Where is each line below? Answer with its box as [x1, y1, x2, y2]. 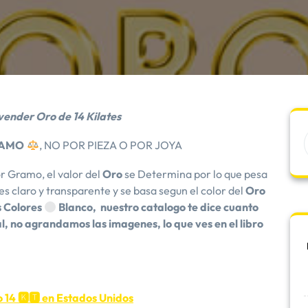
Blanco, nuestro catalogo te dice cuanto [56, 200, 259, 214]
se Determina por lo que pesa [122, 167, 267, 181]
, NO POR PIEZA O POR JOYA [38, 138, 184, 152]
